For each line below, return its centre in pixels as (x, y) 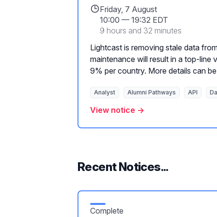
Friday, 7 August (128, 9)
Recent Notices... (123, 167)
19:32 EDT (150, 20)
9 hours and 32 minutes (141, 31)
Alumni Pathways (152, 92)
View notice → (117, 110)
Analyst (105, 92)
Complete (107, 211)
